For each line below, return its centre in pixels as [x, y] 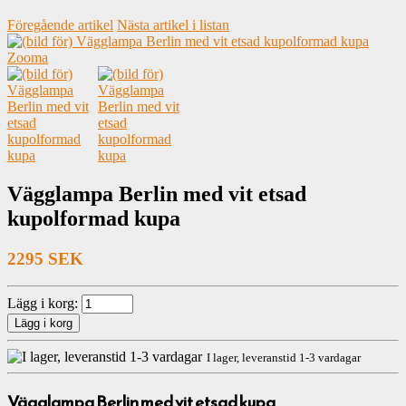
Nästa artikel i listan [173, 24]
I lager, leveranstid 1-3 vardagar [284, 358]
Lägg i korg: [44, 304]
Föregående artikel [60, 24]
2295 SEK [45, 258]
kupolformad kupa [94, 218]
